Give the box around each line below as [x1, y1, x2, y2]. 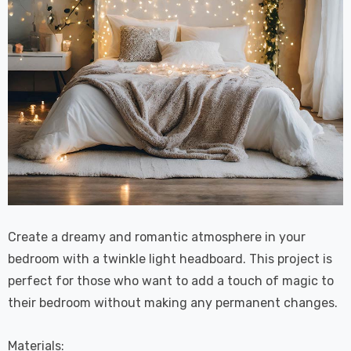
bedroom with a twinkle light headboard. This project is [8, 251, 332, 266]
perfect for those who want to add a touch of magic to [8, 273, 334, 288]
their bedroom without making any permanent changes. [8, 295, 338, 310]
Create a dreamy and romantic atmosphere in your [8, 229, 306, 244]
